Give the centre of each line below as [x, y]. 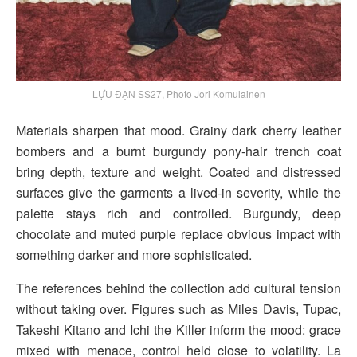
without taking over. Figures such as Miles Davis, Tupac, [178, 309]
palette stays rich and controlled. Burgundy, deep [178, 214]
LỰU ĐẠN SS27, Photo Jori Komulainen [178, 94]
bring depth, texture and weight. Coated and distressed [178, 172]
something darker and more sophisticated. [134, 255]
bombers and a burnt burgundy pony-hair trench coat [178, 151]
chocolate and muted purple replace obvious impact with [178, 234]
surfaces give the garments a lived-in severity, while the [178, 193]
